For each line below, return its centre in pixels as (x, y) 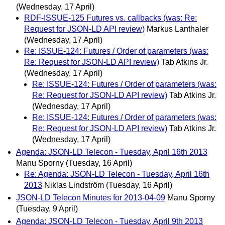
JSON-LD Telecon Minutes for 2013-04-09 (91, 198)
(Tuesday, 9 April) (47, 209)
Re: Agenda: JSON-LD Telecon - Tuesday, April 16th (117, 174)
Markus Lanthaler (178, 29)
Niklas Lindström (74, 185)
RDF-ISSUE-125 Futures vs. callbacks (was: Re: (110, 18)
